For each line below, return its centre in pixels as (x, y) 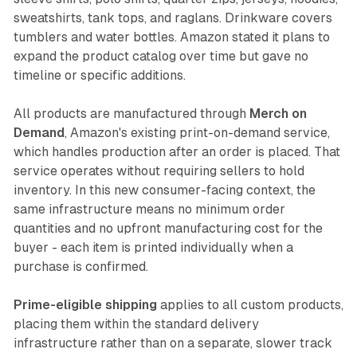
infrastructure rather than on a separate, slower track (173, 343)
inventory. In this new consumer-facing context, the (164, 190)
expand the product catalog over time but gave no (161, 57)
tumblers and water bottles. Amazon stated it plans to (171, 37)
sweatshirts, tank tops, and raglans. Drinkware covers (173, 18)
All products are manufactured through (131, 114)
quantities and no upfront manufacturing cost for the (168, 229)
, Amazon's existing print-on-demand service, (197, 133)
